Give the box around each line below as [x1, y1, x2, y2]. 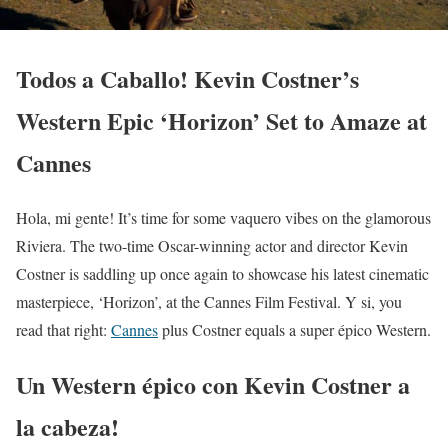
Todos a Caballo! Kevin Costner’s [16, 60, 359, 96]
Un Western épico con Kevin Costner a [16, 366, 410, 402]
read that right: [16, 318, 111, 340]
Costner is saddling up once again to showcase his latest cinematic [16, 262, 429, 284]
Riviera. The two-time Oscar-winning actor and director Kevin [16, 234, 408, 256]
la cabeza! [16, 408, 119, 444]
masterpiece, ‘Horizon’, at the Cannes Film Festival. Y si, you [16, 290, 402, 312]
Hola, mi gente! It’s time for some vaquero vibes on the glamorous [16, 206, 431, 228]
